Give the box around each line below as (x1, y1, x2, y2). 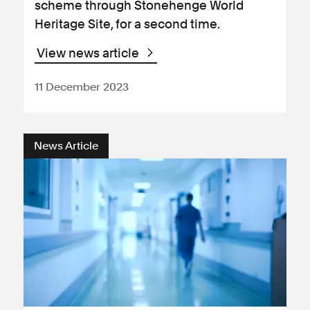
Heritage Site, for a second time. (35, 17, 220, 31)
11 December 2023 (35, 80, 129, 93)
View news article (37, 46, 142, 60)
